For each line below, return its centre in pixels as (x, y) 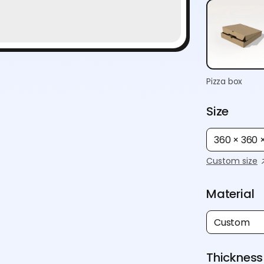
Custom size (232, 161)
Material (230, 194)
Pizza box (225, 81)
